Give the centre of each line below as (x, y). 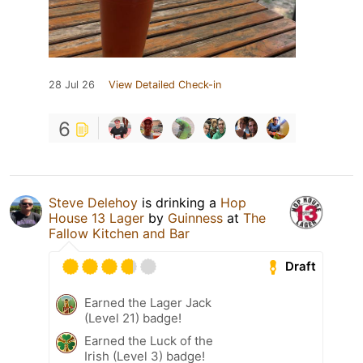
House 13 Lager (96, 218)
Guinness (195, 218)
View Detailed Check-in (165, 84)
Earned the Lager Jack (148, 302)
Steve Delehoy (93, 202)
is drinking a (179, 202)
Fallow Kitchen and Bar (119, 233)
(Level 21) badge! (133, 318)
